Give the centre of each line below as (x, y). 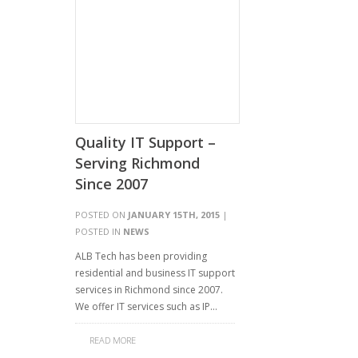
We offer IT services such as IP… (146, 306)
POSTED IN (99, 231)
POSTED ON (101, 215)
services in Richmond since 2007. (149, 290)
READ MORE (113, 340)
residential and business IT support (155, 273)
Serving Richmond (137, 163)
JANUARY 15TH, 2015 (174, 215)
